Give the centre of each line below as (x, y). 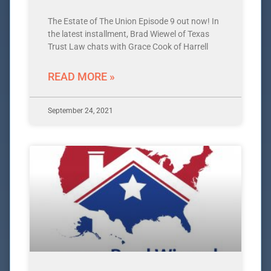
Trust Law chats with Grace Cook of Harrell (128, 47)
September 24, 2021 (80, 111)
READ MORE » (81, 77)
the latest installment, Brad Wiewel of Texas (129, 34)
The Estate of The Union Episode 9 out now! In (133, 21)
